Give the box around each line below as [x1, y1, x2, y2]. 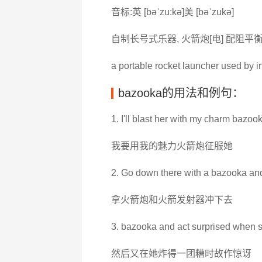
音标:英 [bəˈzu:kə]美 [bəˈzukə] [111, 7, 234, 17]
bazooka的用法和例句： [118, 87, 244, 99]
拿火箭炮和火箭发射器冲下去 [111, 195, 233, 205]
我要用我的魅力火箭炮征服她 [111, 141, 233, 151]
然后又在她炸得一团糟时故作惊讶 [111, 249, 251, 258]
